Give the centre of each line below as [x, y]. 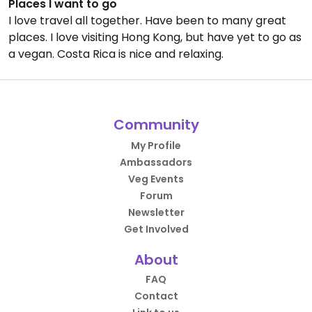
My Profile [156, 146]
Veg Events [156, 179]
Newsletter [156, 213]
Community [156, 125]
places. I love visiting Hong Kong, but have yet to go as [155, 38]
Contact [156, 296]
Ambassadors [156, 163]
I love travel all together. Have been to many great [147, 21]
